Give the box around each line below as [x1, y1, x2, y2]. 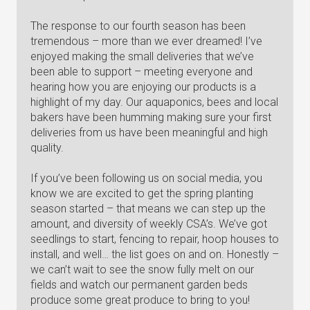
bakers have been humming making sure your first [30, 111, 271, 124]
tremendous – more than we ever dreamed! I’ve [30, 35, 262, 48]
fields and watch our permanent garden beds [30, 278, 248, 291]
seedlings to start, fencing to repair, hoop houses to [30, 232, 279, 246]
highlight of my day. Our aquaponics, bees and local [30, 95, 278, 109]
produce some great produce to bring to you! [30, 293, 250, 307]
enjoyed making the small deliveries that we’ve [30, 50, 254, 63]
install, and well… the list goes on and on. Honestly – [30, 248, 279, 261]
